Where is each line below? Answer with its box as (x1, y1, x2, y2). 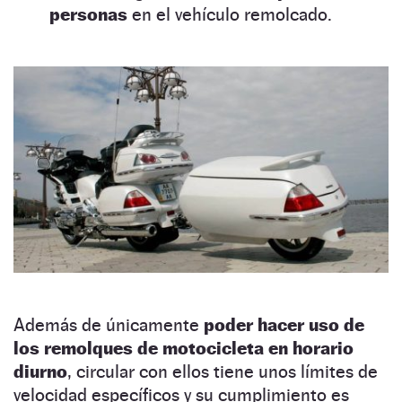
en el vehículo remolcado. (127, 3, 332, 25)
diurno (13, 361, 67, 383)
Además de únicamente (13, 314, 204, 336)
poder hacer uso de (204, 314, 364, 336)
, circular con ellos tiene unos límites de (67, 361, 378, 383)
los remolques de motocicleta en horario (13, 337, 354, 360)
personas (49, 3, 127, 25)
